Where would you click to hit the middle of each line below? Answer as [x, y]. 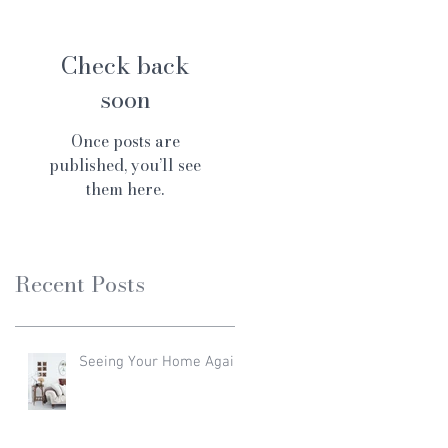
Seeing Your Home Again [160, 362]
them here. [125, 189]
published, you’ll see [125, 165]
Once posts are [125, 141]
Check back [125, 65]
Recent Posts [80, 284]
